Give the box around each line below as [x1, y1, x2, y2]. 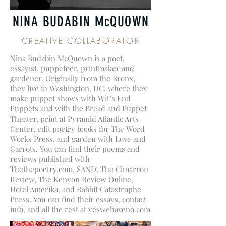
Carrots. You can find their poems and [10, 144, 140, 154]
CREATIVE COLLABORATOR [21, 35, 140, 46]
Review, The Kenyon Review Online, [10, 174, 133, 184]
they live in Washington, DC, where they [10, 83, 147, 93]
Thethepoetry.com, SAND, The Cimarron [10, 164, 148, 174]
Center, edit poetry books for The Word [10, 124, 145, 134]
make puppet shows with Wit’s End [10, 93, 131, 103]
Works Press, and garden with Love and [10, 134, 146, 144]
